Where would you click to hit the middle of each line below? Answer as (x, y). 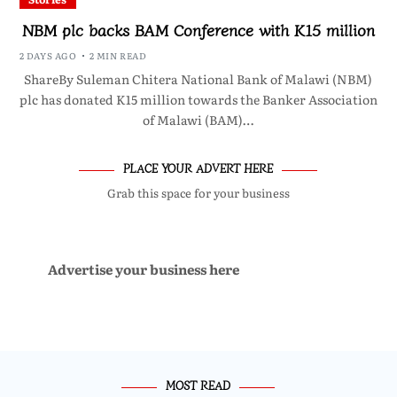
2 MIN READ (118, 56)
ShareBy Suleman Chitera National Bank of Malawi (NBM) (198, 79)
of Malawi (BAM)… (198, 120)
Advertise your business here (143, 269)
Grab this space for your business (198, 193)
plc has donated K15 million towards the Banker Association (198, 100)
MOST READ (198, 385)
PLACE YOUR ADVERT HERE (198, 168)
